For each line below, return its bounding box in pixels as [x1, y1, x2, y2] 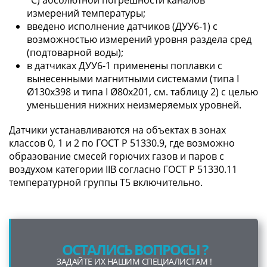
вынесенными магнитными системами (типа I [27, 72, 239, 85]
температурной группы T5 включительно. [9, 175, 203, 189]
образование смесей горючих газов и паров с [9, 149, 224, 163]
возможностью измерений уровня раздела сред [27, 32, 252, 46]
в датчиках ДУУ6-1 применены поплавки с [27, 58, 222, 72]
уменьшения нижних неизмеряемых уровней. [27, 98, 241, 111]
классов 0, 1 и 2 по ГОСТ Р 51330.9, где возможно [9, 136, 235, 150]
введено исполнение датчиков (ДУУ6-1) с [27, 19, 218, 33]
